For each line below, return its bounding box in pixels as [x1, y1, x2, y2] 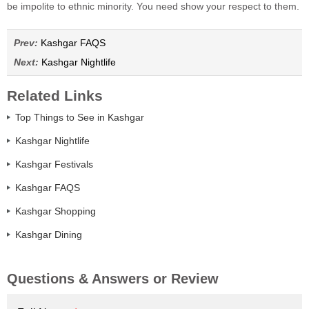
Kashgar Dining [15, 229, 82, 240]
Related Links [7, 88, 103, 103]
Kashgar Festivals [15, 159, 93, 170]
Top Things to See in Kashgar [15, 112, 144, 123]
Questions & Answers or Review [7, 271, 219, 286]
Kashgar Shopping [15, 206, 96, 217]
